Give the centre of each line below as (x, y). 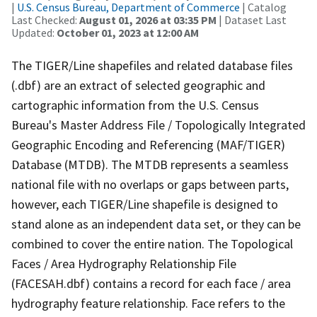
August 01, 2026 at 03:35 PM (148, 19)
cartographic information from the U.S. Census (135, 105)
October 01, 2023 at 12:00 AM (128, 32)
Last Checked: (45, 19)
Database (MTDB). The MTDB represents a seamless (150, 164)
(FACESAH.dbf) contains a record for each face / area (151, 283)
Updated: (34, 32)
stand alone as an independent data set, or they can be (156, 224)
